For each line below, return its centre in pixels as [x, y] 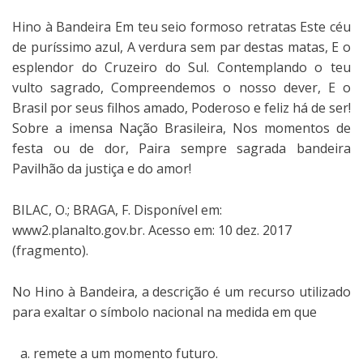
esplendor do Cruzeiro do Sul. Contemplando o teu [181, 67]
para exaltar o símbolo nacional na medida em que [164, 312]
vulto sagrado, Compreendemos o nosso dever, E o [181, 87]
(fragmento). [50, 250]
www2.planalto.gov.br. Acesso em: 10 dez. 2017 [152, 230]
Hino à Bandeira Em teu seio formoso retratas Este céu [181, 26]
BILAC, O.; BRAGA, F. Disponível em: [117, 209]
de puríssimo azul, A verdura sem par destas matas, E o [181, 47]
